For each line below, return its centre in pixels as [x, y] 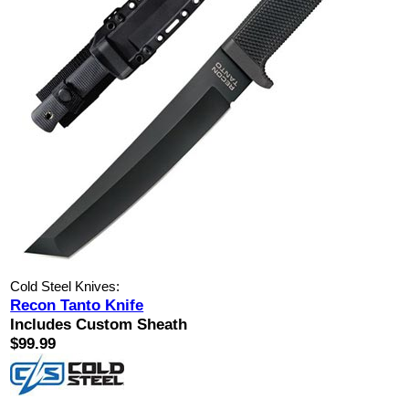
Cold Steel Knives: [65, 287]
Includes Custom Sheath [99, 325]
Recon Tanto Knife [77, 305]
